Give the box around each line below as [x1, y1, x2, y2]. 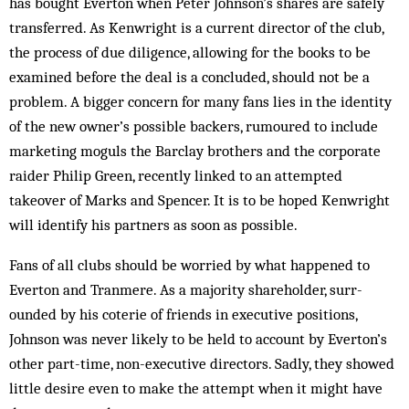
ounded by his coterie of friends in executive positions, [9, 305, 357, 323]
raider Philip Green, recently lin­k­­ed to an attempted [9, 166, 342, 184]
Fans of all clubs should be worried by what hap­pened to [9, 256, 370, 274]
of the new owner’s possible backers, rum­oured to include [9, 117, 378, 135]
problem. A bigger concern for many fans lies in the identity [9, 92, 392, 110]
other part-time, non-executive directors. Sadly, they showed [9, 354, 394, 372]
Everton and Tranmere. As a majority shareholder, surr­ [9, 280, 362, 299]
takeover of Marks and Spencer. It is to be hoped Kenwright [9, 191, 390, 209]
